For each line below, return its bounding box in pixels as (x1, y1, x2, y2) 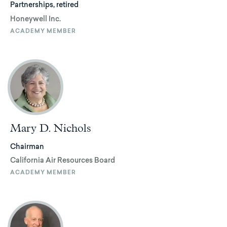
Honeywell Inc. (10, 16, 61, 23)
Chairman (10, 143, 44, 151)
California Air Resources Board (10, 158, 115, 165)
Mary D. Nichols (10, 123, 91, 134)
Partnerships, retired (10, 2, 79, 10)
